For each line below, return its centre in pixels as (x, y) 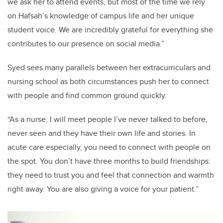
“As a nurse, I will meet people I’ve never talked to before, (108, 119)
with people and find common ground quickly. (89, 96)
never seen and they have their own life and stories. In (102, 133)
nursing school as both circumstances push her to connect (108, 82)
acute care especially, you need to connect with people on (109, 147)
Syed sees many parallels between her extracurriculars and (109, 68)
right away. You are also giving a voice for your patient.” (103, 189)
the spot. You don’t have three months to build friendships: (109, 161)
